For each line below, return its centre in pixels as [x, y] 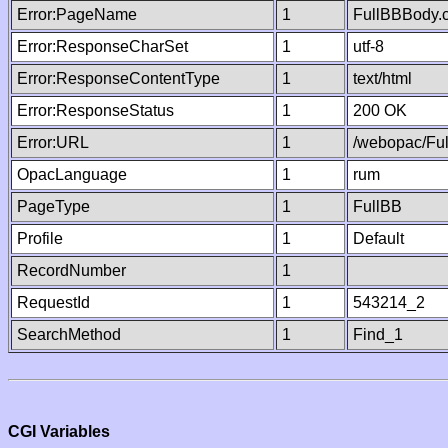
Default [378, 238]
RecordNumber [71, 270]
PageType [53, 206]
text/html [382, 78]
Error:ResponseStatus [95, 110]
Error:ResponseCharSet [102, 46]
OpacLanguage [72, 174]
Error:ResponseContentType [118, 78]
